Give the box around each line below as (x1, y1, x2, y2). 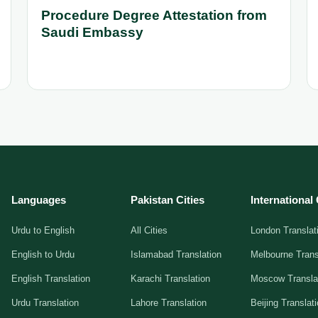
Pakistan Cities (131, 193, 205, 206)
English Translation (11, 273, 90, 284)
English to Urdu (11, 248, 75, 260)
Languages (11, 193, 66, 206)
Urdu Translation (11, 297, 79, 308)
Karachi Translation (131, 273, 211, 284)
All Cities (131, 224, 168, 236)
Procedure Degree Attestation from (41, 7, 267, 23)
